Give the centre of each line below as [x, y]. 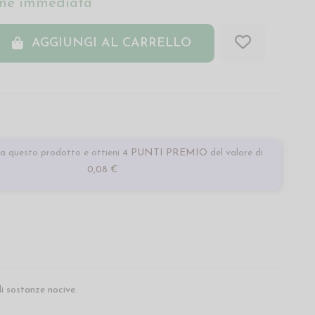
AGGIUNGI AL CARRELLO [111, 44]
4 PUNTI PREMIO [165, 153]
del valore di [236, 153]
